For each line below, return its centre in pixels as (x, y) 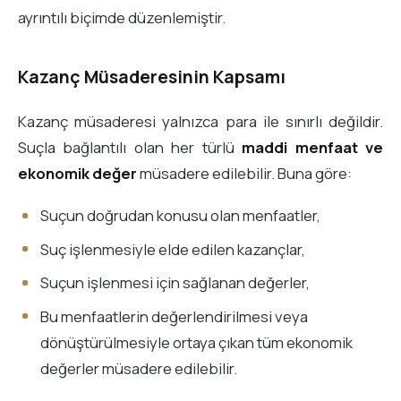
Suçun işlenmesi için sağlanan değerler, (175, 283)
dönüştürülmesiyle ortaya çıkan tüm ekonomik (196, 342)
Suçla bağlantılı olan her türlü (130, 147)
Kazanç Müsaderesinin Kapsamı (152, 77)
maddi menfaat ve (313, 147)
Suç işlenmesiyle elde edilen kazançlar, (172, 249)
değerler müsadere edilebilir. (138, 368)
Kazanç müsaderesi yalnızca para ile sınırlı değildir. (200, 121)
